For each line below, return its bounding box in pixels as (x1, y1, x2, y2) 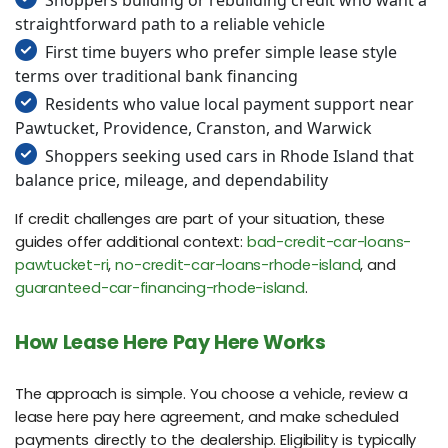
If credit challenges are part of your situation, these (15, 208, 386, 229)
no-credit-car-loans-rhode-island (115, 254, 361, 275)
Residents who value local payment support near (45, 92, 414, 115)
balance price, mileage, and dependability (15, 168, 328, 191)
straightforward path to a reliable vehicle (15, 12, 325, 35)
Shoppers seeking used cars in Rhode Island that (45, 144, 414, 167)
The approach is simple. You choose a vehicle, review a (15, 384, 408, 405)
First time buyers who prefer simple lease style (45, 40, 397, 63)
